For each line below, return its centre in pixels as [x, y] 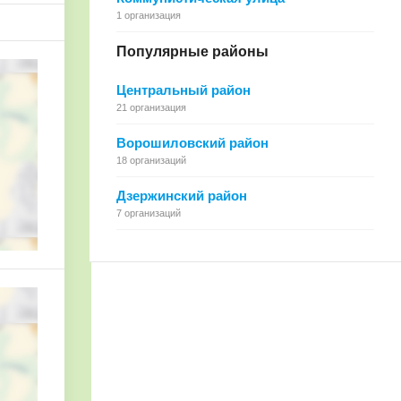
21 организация [151, 107]
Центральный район [183, 90]
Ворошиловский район [192, 143]
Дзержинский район [182, 196]
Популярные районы [192, 51]
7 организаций [149, 213]
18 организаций [151, 160]
